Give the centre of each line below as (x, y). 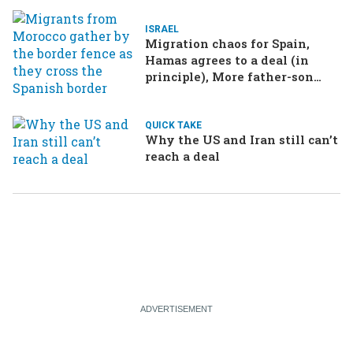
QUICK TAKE (173, 126)
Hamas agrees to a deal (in (227, 59)
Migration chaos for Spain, (227, 43)
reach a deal (182, 156)
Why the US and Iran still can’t (242, 140)
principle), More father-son (229, 76)
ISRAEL (162, 29)
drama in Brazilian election (230, 93)
